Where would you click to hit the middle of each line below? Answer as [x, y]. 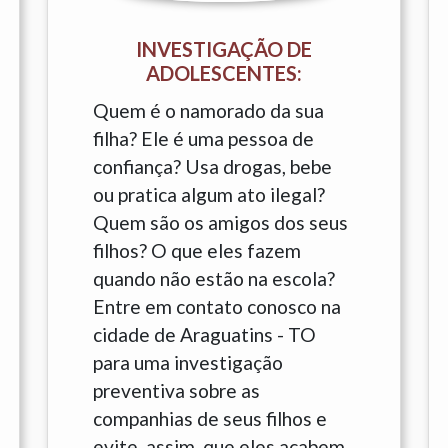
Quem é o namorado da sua [208, 110]
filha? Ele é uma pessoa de [203, 138]
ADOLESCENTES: [223, 73]
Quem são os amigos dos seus [220, 222]
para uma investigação [187, 362]
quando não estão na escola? [213, 278]
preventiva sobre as [176, 390]
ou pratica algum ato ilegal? [208, 194]
